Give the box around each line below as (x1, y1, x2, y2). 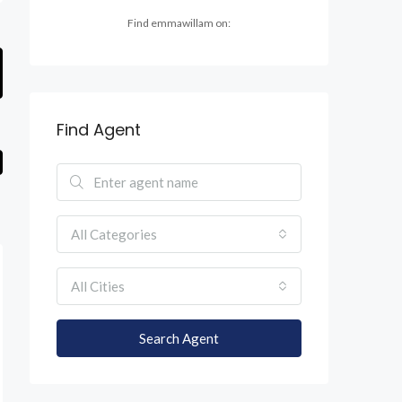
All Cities (71, 278, 125, 294)
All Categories (71, 226, 157, 242)
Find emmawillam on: (127, 16, 231, 30)
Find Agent (57, 118, 141, 141)
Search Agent (139, 330, 219, 346)
